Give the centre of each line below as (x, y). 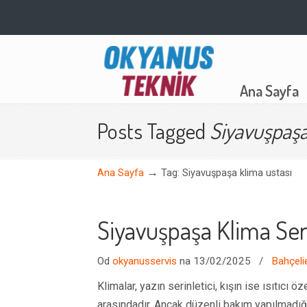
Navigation (114, 89)
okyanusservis (145, 261)
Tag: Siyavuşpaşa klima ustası (226, 173)
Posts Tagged (153, 131)
